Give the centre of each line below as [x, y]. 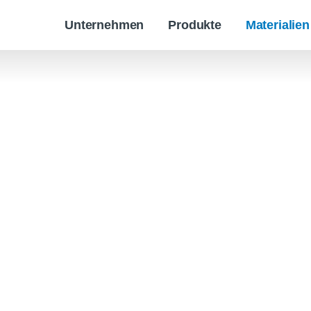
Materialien [277, 25]
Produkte [195, 25]
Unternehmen [104, 25]
